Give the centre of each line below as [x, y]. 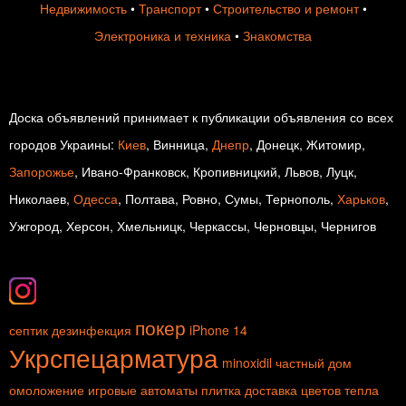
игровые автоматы [143, 390]
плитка [221, 390]
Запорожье [42, 172]
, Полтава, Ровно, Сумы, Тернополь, [227, 199]
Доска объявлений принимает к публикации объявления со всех [201, 117]
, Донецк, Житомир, [307, 145]
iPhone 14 [218, 330]
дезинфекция [92, 330]
